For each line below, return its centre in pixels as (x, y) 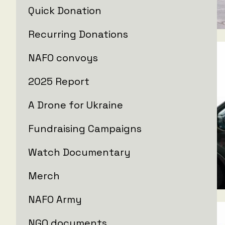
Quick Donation (65, 10)
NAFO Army (55, 199)
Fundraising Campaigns (85, 128)
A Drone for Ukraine (76, 105)
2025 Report (59, 81)
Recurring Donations (78, 34)
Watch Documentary (79, 152)
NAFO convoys (63, 58)
